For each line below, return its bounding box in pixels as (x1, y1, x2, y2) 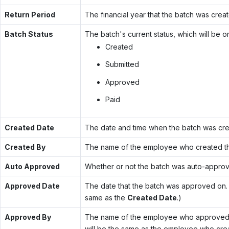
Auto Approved (4, 162, 60, 171)
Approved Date (4, 181, 60, 190)
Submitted (105, 60, 139, 69)
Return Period (4, 10, 55, 19)
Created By (4, 142, 45, 151)
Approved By (4, 212, 51, 221)
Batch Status (4, 29, 53, 38)
